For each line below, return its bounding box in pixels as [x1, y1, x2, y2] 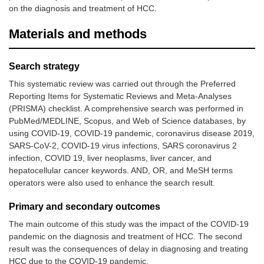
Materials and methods [9, 27, 147, 42]
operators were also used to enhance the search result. [9, 178, 215, 188]
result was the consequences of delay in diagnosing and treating [9, 244, 248, 254]
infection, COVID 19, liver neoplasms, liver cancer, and [9, 153, 212, 163]
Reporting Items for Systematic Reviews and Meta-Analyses [9, 91, 232, 101]
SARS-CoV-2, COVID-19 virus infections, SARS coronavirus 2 [9, 141, 237, 151]
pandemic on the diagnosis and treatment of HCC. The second [9, 232, 242, 242]
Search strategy [9, 61, 80, 72]
